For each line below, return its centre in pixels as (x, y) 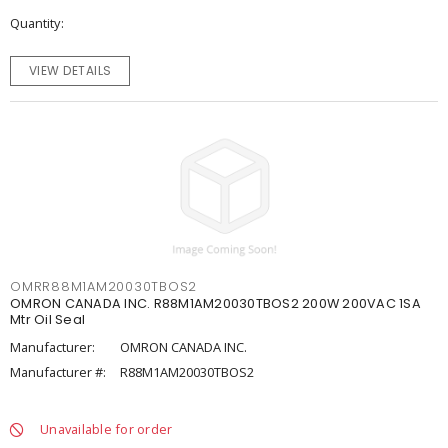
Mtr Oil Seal (47, 319)
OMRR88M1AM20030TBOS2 (103, 286)
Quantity (35, 23)
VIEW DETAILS (70, 70)
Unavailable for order (106, 429)
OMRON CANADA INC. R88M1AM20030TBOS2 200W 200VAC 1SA (215, 303)
